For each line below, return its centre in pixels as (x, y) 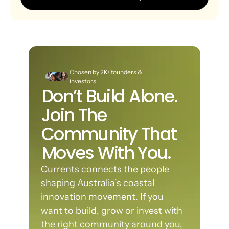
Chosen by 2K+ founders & (106, 72)
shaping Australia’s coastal (97, 183)
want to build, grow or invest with (111, 211)
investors (83, 81)
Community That (109, 134)
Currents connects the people (105, 169)
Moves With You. (106, 153)
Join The (74, 115)
